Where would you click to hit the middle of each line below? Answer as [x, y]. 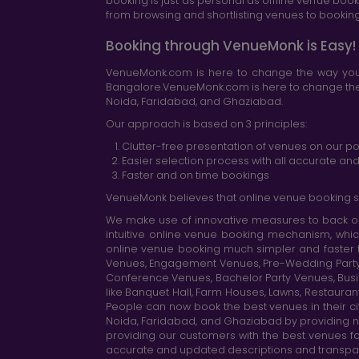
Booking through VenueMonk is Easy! [231, 45]
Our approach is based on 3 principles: [206, 123]
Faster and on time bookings [196, 175]
